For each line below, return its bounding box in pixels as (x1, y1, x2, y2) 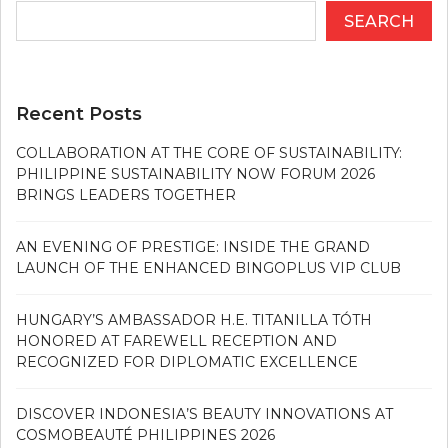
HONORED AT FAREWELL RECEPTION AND (16, 331, 337, 350)
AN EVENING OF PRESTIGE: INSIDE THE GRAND (16, 237, 370, 256)
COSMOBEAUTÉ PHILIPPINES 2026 (16, 425, 275, 444)
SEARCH (344, 11, 414, 31)
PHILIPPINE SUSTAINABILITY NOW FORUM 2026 (16, 164, 375, 183)
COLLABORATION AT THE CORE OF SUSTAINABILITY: (16, 143, 402, 162)
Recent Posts (16, 102, 142, 125)
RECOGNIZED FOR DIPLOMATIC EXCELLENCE (16, 352, 358, 371)
